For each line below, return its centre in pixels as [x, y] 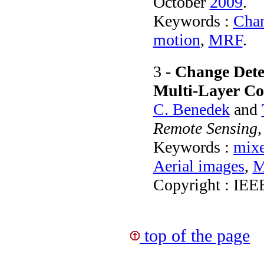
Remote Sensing [205, 128]
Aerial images [199, 166]
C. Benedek [191, 109]
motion [176, 39]
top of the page [195, 235]
